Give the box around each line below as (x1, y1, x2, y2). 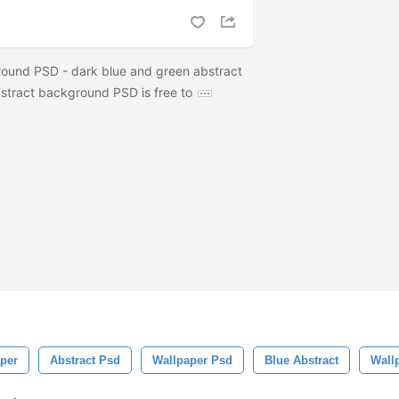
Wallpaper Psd (152, 354, 232, 367)
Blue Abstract (265, 354, 338, 367)
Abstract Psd (50, 354, 120, 367)
